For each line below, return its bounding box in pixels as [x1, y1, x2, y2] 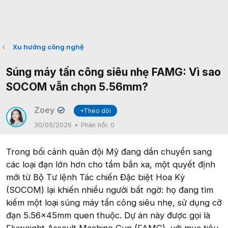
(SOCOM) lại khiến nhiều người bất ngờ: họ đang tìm [6, 185, 213, 195]
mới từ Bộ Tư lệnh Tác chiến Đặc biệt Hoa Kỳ [6, 172, 185, 182]
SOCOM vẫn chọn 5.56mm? [6, 80, 148, 93]
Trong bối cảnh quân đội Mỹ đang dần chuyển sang [6, 147, 212, 157]
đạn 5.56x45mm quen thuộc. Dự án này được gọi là [6, 210, 210, 220]
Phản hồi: [81, 121, 110, 129]
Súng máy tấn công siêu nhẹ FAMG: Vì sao [6, 66, 221, 78]
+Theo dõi [80, 107, 111, 115]
